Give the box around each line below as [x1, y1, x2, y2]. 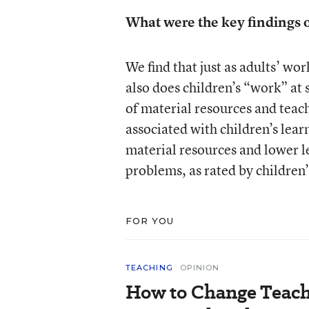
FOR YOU [125, 215, 175, 226]
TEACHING [125, 263, 173, 272]
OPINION [179, 263, 220, 272]
